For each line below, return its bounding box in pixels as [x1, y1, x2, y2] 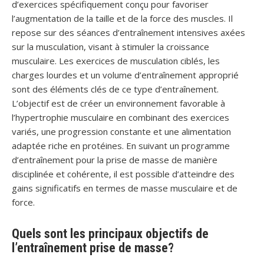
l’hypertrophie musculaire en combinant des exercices [12, 111, 229, 123]
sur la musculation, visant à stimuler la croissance [12, 41, 209, 52]
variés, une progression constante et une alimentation [12, 126, 231, 137]
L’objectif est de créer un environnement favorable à [12, 97, 225, 109]
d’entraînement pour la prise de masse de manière [12, 154, 217, 166]
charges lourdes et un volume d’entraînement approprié [12, 69, 239, 81]
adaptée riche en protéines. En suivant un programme [12, 140, 230, 151]
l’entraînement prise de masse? [12, 240, 174, 255]
